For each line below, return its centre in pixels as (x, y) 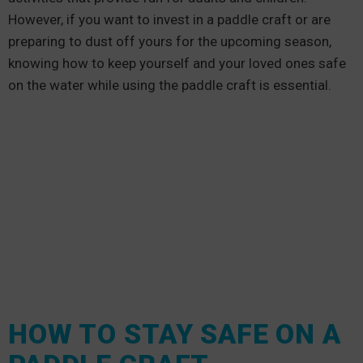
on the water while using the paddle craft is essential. (171, 85)
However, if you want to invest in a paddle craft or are (169, 19)
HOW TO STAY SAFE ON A (175, 334)
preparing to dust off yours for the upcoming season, (170, 41)
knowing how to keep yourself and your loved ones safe (177, 63)
